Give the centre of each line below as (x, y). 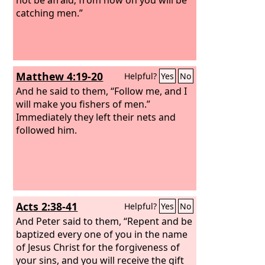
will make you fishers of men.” (83, 104)
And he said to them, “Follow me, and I (102, 91)
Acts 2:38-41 (47, 206)
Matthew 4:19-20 (60, 76)
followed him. (47, 130)
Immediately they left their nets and (96, 117)
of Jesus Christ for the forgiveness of (98, 247)
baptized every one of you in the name (102, 234)
